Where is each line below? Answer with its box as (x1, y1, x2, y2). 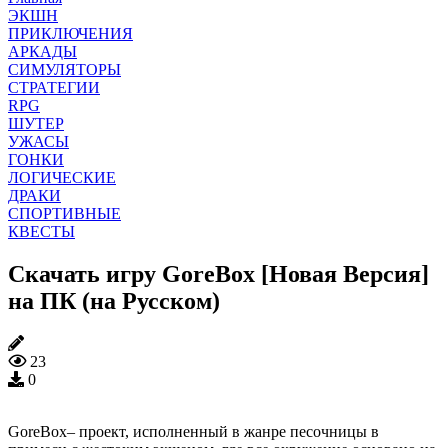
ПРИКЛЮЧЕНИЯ (8, 24, 133, 42)
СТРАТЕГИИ (8, 78, 100, 96)
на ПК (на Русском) (8, 287, 220, 314)
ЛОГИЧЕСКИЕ (8, 168, 116, 186)
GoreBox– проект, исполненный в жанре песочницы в (8, 422, 379, 440)
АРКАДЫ (8, 42, 77, 60)
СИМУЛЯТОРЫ (8, 60, 121, 78)
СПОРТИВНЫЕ (8, 204, 121, 222)
